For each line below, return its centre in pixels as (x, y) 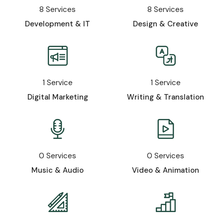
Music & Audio (57, 170)
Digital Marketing (57, 97)
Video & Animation (166, 170)
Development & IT (57, 24)
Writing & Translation (166, 97)
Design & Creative (166, 24)
